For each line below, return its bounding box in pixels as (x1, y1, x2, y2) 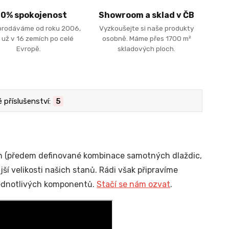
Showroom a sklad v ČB (99, 10, 195, 20)
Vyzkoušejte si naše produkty (99, 24, 194, 32)
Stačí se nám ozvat (96, 179, 170, 189)
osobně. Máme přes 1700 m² (102, 34, 191, 42)
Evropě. (16, 44, 41, 53)
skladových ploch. (118, 44, 176, 53)
